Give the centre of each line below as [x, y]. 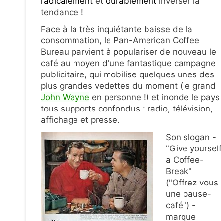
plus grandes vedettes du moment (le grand [128, 86]
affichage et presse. [80, 120]
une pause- [188, 194]
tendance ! [62, 12]
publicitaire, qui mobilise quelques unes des [128, 75]
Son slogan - [191, 137]
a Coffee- [184, 160]
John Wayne [65, 97]
